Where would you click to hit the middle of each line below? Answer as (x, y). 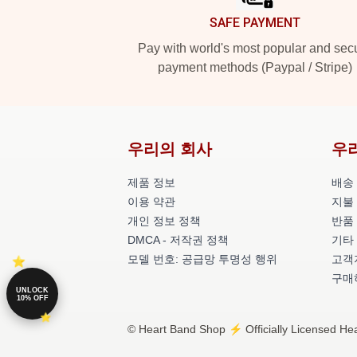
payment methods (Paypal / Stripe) (255, 67)
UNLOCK (32, 290)
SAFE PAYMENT (255, 23)
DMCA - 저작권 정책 (178, 240)
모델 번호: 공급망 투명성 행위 (202, 259)
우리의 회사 (170, 149)
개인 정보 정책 (164, 221)
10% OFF (32, 298)
